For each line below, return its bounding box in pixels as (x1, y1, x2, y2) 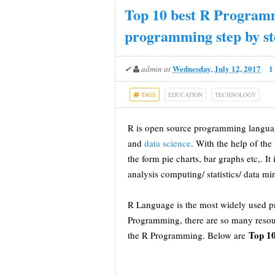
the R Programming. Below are (128, 229, 249, 241)
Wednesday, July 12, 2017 (172, 63, 261, 74)
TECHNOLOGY (215, 90, 256, 99)
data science (144, 137, 191, 149)
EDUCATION (168, 90, 203, 99)
